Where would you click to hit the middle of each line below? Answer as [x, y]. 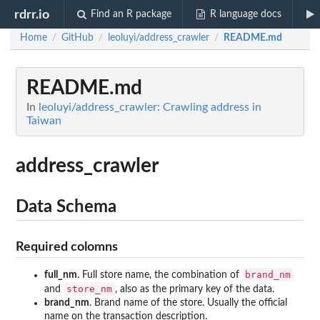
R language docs [245, 14]
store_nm [89, 289]
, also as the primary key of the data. [195, 289]
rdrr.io [32, 14]
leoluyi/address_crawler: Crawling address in [150, 107]
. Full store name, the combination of [160, 275]
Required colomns [67, 247]
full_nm [61, 275]
